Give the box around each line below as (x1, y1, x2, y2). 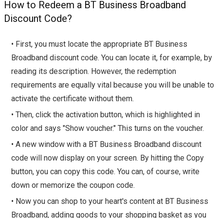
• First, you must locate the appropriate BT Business (11, 39, 187, 49)
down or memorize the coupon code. (11, 181, 135, 190)
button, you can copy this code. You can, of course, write (11, 167, 200, 177)
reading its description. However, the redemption (11, 67, 176, 76)
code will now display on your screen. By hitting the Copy (11, 153, 204, 163)
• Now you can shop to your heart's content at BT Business (11, 197, 208, 206)
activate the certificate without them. (11, 94, 134, 104)
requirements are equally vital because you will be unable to (11, 80, 214, 90)
